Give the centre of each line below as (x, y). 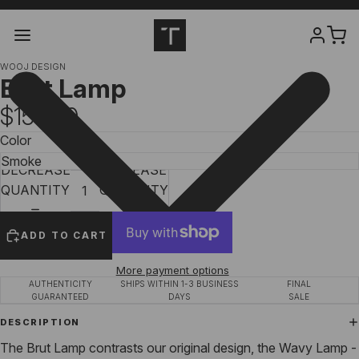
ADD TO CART (65, 236)
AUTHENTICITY (60, 284)
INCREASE (133, 170)
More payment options (172, 270)
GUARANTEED (61, 297)
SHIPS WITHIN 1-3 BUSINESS (179, 284)
